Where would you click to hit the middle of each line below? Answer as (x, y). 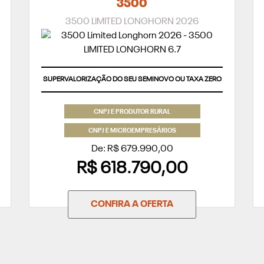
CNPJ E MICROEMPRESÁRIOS (132, 131)
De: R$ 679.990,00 (132, 149)
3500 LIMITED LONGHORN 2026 (132, 22)
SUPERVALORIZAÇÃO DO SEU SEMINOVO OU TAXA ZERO (132, 80)
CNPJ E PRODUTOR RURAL (132, 112)
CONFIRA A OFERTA (132, 204)
